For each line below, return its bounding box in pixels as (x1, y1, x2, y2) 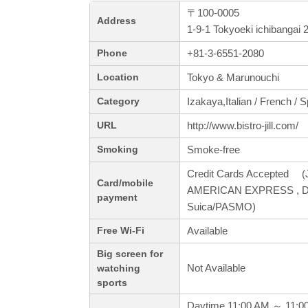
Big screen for (97, 249, 163, 260)
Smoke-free (187, 144, 240, 156)
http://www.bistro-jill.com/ (187, 120, 298, 132)
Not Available (187, 262, 245, 274)
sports (97, 278, 127, 289)
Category (97, 96, 140, 107)
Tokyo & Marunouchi (187, 71, 279, 84)
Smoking (97, 144, 138, 155)
